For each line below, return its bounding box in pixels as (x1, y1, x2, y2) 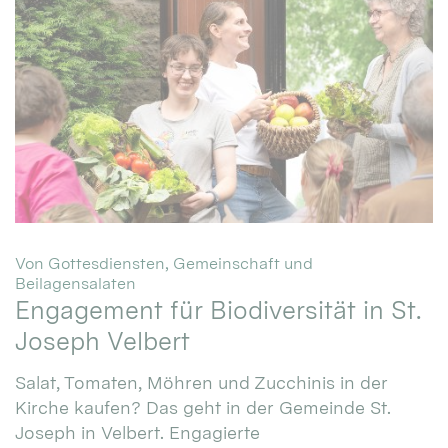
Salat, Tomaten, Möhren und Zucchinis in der (15, 371, 388, 393)
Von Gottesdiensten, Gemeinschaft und (15, 253, 313, 274)
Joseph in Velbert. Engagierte (15, 421, 260, 443)
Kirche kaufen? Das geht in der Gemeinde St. (15, 396, 391, 418)
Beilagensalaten (15, 273, 136, 294)
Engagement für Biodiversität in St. (15, 295, 421, 326)
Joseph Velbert (15, 326, 190, 357)
